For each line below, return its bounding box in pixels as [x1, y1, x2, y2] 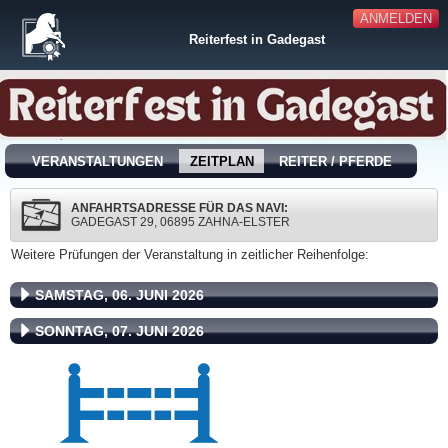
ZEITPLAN [189, 154, 254, 170]
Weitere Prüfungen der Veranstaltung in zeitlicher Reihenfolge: [11, 247, 369, 263]
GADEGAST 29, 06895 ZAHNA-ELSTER [71, 215, 290, 230]
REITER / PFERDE [279, 154, 392, 170]
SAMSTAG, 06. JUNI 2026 [35, 287, 204, 304]
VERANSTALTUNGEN [31, 154, 163, 170]
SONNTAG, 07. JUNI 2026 [35, 323, 204, 340]
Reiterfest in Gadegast [189, 32, 325, 47]
